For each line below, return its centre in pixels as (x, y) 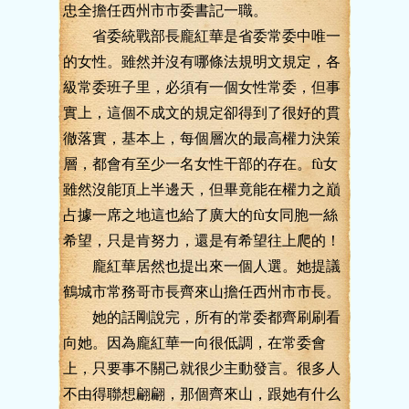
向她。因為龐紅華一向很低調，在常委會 (194, 343)
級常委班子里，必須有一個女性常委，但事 (202, 87)
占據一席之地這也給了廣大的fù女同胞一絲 (200, 215)
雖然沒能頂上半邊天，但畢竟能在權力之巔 (202, 189)
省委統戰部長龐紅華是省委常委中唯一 (202, 36)
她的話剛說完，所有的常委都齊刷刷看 (202, 317)
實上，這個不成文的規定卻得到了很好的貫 (202, 113)
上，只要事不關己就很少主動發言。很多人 (202, 368)
